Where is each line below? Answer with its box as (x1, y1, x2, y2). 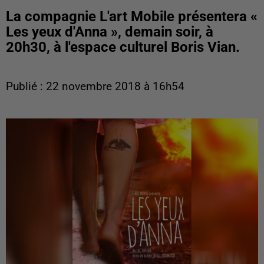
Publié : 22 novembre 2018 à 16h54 (6, 80, 184, 93)
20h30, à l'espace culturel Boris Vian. (6, 39, 240, 55)
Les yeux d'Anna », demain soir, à (6, 24, 213, 40)
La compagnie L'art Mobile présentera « (6, 8, 258, 25)
